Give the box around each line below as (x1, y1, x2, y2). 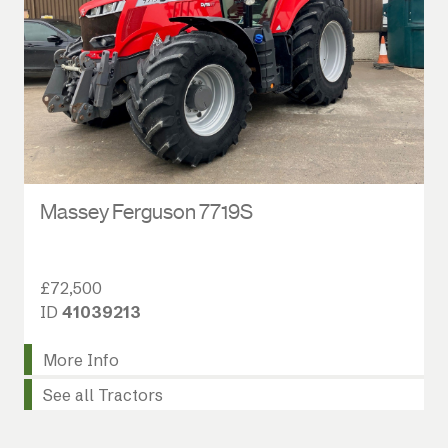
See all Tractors (42, 384, 163, 405)
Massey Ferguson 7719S (40, 199, 253, 224)
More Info (42, 349, 119, 370)
